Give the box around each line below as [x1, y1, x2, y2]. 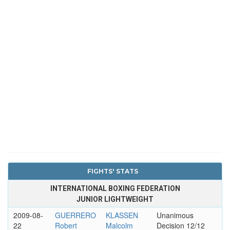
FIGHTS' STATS [87, 167, 138, 175]
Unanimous [156, 209, 194, 220]
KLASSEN [105, 209, 138, 220]
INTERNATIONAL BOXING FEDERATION [50, 184, 180, 193]
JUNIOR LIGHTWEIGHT [76, 195, 154, 203]
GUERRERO [54, 209, 96, 220]
